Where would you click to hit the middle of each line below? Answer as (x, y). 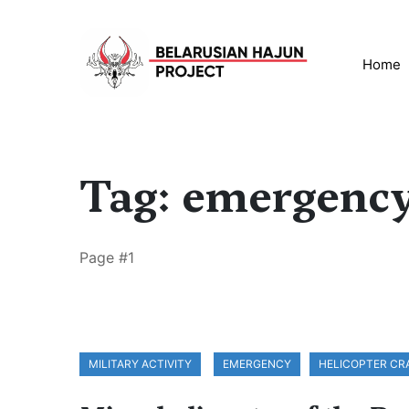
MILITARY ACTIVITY (140, 364)
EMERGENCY (257, 364)
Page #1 (107, 257)
